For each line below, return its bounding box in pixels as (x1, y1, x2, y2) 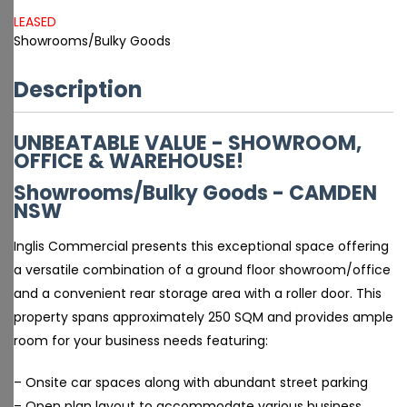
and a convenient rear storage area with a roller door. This (14, 284, 382, 303)
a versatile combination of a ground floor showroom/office (14, 261, 391, 279)
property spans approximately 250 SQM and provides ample (14, 308, 393, 326)
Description (14, 74, 143, 104)
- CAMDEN (273, 179, 377, 207)
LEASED (14, 13, 56, 31)
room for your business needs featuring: (14, 332, 268, 350)
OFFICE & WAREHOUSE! (14, 147, 243, 175)
